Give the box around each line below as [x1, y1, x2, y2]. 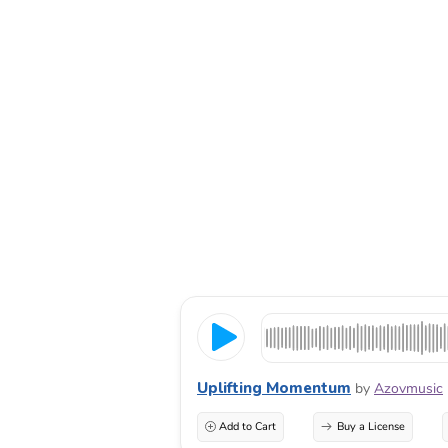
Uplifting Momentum [197, 377, 351, 398]
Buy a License [336, 418, 405, 434]
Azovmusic [374, 378, 443, 398]
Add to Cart [219, 418, 276, 434]
